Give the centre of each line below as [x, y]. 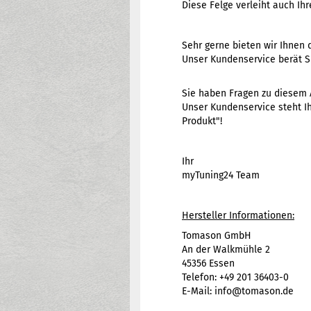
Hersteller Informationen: [238, 216]
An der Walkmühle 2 [226, 250]
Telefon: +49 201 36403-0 [235, 277]
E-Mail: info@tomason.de [238, 291]
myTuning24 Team [221, 175]
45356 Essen [208, 263]
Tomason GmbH [217, 236]
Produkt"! [202, 121]
